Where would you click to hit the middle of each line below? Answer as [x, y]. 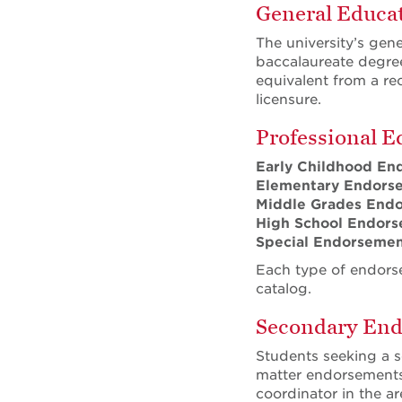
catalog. [284, 289]
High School [299, 223]
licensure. [288, 100]
